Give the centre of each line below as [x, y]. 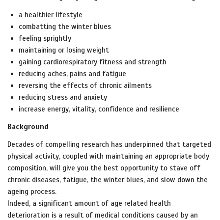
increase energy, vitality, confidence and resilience [100, 109]
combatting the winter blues [65, 27]
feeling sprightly [46, 39]
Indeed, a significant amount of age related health [89, 204]
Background [28, 127]
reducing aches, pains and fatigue [72, 74]
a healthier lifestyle [50, 15]
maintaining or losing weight [64, 50]
